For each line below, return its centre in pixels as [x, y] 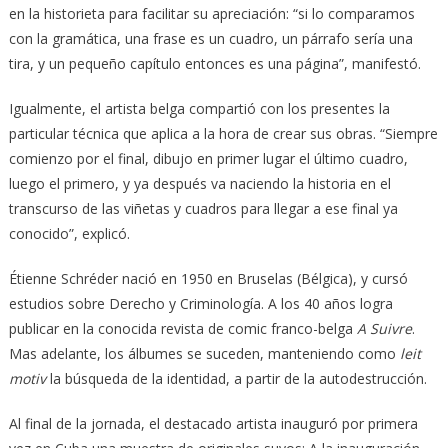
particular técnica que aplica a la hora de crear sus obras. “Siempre [223, 134]
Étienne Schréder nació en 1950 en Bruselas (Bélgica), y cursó [208, 279]
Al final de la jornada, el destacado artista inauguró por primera [213, 424]
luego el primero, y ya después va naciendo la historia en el [199, 184]
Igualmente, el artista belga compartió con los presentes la [199, 109]
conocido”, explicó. [69, 234]
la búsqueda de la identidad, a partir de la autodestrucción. [236, 379]
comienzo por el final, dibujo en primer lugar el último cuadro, [208, 159]
